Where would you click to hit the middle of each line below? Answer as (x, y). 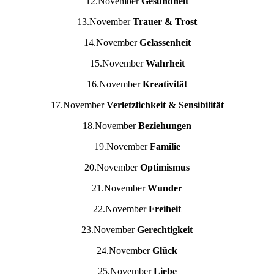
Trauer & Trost (165, 22)
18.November (110, 126)
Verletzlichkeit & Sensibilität (165, 105)
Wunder (165, 188)
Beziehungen (165, 126)
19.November (122, 147)
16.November (115, 84)
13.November (105, 22)
